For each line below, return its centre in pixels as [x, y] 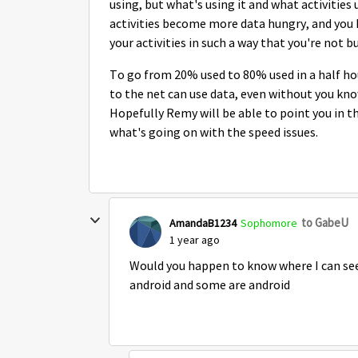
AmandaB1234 [203, 223]
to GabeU [325, 223]
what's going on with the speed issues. [215, 133]
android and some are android [211, 285]
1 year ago [195, 240]
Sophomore [269, 223]
